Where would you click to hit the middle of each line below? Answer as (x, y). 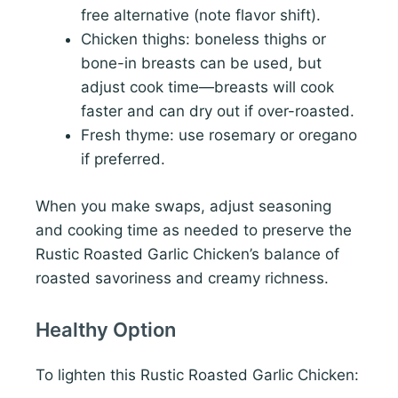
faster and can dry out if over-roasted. (218, 111)
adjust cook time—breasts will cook (207, 88)
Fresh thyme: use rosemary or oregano (219, 135)
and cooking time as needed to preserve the (194, 230)
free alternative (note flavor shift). (201, 16)
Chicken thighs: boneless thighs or (203, 40)
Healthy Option (106, 330)
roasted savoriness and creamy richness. (182, 278)
